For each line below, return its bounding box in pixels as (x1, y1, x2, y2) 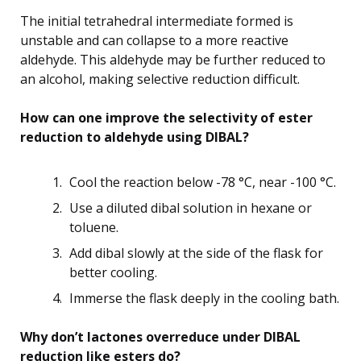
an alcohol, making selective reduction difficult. (20, 69, 300, 88)
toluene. (69, 218, 118, 236)
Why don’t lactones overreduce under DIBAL (20, 327, 301, 346)
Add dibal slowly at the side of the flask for (69, 243, 323, 262)
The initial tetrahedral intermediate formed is (20, 11, 293, 30)
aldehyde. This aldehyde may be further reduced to (20, 50, 326, 68)
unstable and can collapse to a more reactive (20, 31, 288, 49)
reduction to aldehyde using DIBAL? (20, 127, 249, 146)
